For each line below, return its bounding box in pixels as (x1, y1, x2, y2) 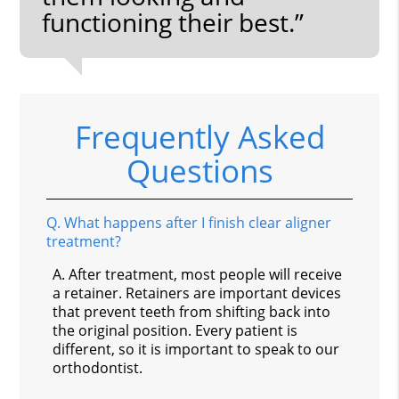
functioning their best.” (42, 4, 305, 39)
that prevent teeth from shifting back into (53, 301, 331, 322)
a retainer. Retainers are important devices (53, 282, 342, 303)
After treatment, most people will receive (69, 264, 343, 284)
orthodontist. (53, 357, 143, 378)
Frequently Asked (74, 115, 325, 158)
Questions (126, 149, 273, 191)
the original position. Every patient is (53, 320, 298, 340)
